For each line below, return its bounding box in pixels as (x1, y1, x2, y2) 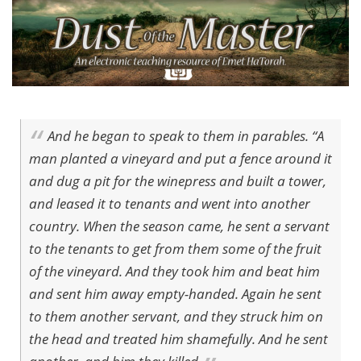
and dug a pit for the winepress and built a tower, (29, 171, 326, 190)
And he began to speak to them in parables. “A (48, 126, 325, 145)
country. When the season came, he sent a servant (29, 216, 330, 235)
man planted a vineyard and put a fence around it (29, 148, 332, 168)
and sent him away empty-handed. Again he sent (29, 284, 322, 303)
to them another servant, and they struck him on (29, 306, 323, 326)
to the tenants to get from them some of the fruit (29, 239, 322, 258)
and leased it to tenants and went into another (29, 193, 310, 213)
